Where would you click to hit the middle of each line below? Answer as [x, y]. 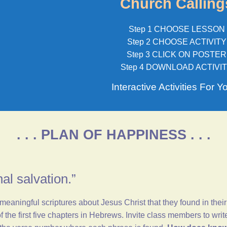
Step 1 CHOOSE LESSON [177, 29]
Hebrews [105, 215]
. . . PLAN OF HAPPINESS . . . [113, 135]
